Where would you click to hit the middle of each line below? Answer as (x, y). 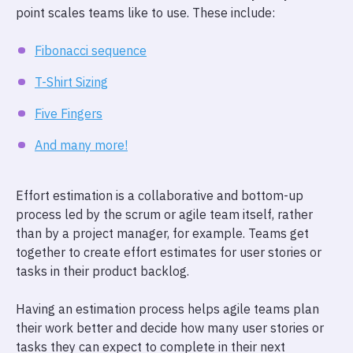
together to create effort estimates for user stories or (169, 252)
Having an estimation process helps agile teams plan (167, 309)
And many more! (81, 145)
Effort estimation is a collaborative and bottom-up (160, 195)
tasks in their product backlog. (102, 271)
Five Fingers (69, 113)
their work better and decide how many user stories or (170, 328)
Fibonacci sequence (91, 50)
